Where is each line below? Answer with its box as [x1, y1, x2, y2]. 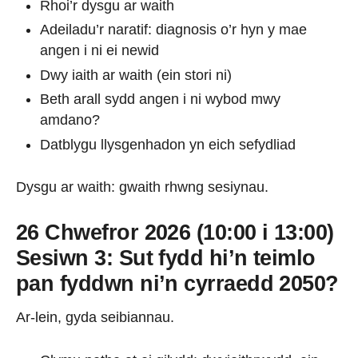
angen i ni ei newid [40, 42, 159, 58]
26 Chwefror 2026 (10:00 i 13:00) [16, 220, 334, 245]
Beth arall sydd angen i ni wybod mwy [40, 91, 280, 107]
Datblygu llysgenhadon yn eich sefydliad [40, 136, 296, 153]
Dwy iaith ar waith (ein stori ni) [40, 66, 232, 83]
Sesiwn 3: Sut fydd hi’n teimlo [16, 245, 316, 270]
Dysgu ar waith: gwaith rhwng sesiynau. [16, 178, 268, 195]
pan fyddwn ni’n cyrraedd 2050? [16, 271, 339, 296]
